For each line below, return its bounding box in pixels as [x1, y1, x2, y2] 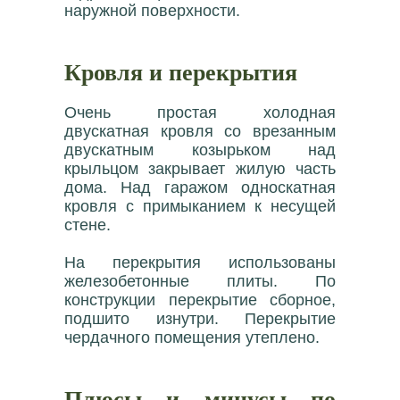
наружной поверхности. [64, 2, 240, 21]
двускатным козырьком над [64, 141, 336, 160]
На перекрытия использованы [64, 254, 336, 272]
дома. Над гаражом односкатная [64, 179, 336, 197]
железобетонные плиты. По [64, 272, 336, 291]
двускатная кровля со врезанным [64, 122, 336, 141]
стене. [64, 216, 111, 235]
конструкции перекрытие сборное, [64, 291, 336, 310]
